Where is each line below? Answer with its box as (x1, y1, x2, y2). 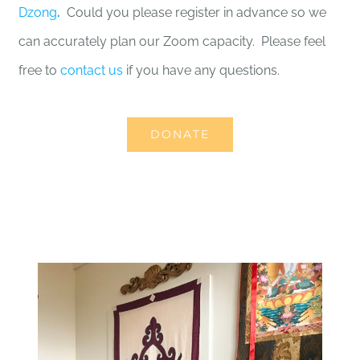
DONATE (150, 127, 210, 142)
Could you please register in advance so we (60, 5, 327, 21)
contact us (60, 63, 124, 79)
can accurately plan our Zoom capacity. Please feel (18, 34, 326, 50)
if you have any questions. (123, 63, 280, 79)
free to (18, 63, 61, 79)
